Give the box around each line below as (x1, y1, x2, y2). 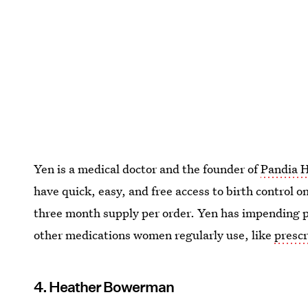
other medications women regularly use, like (34, 226, 275, 243)
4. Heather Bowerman (34, 278, 175, 296)
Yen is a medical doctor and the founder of (34, 160, 261, 177)
